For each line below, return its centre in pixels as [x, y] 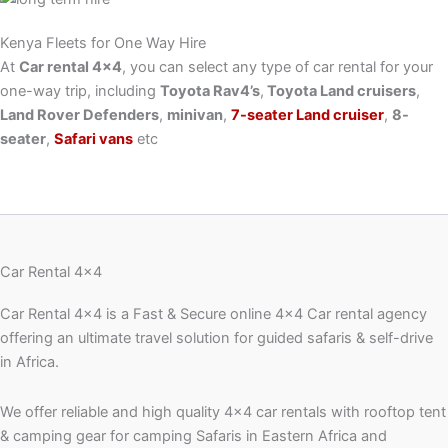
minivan [195, 115]
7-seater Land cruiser [307, 115]
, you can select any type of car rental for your [277, 67]
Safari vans [93, 139]
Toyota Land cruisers [340, 91]
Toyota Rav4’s [210, 91]
